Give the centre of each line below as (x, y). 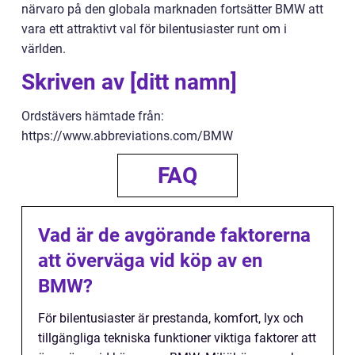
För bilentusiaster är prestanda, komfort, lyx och (171, 319)
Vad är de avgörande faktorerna (174, 236)
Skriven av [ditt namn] (129, 82)
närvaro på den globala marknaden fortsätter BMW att (172, 10)
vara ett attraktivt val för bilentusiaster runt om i (154, 29)
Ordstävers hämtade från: (93, 116)
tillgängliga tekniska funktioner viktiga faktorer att (177, 338)
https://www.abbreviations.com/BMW (127, 136)
